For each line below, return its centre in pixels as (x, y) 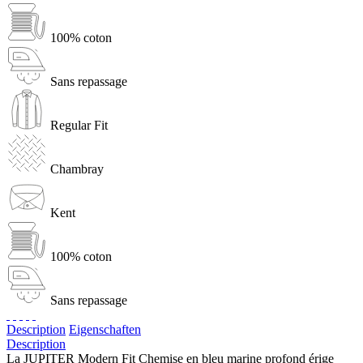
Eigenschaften (105, 329)
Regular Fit (79, 125)
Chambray (77, 169)
